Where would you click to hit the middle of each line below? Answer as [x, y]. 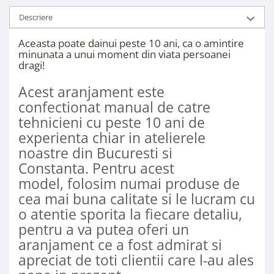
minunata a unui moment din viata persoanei [124, 54]
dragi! [31, 65]
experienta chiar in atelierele [112, 138]
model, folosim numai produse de [129, 184]
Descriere [36, 17]
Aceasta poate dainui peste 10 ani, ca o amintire [131, 43]
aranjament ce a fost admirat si [120, 245]
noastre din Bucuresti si [95, 153]
